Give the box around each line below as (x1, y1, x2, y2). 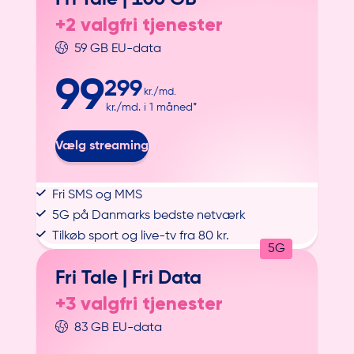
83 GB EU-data (74, 322, 163, 335)
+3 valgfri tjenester (55, 292, 224, 315)
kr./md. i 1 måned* (106, 102, 198, 113)
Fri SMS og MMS (52, 189, 143, 202)
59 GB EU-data (74, 42, 162, 55)
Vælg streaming (55, 140, 149, 153)
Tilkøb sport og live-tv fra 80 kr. (52, 230, 230, 243)
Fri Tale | (55, 269, 133, 288)
